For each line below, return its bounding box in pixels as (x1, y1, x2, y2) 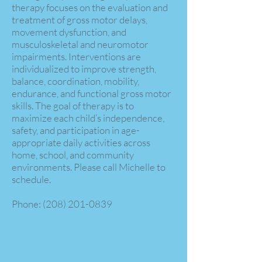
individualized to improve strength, (12, 63, 156, 75)
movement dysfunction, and (12, 26, 126, 38)
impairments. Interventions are (12, 50, 141, 63)
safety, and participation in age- (12, 124, 140, 136)
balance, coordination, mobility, (12, 75, 139, 87)
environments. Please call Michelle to (12, 161, 166, 173)
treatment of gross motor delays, (12, 13, 147, 26)
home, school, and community (12, 149, 134, 161)
